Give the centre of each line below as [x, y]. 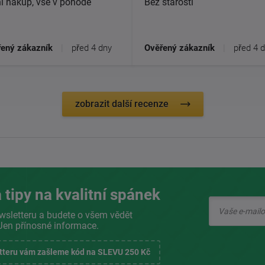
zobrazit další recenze [122, 104]
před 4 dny [91, 48]
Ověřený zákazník [180, 48]
